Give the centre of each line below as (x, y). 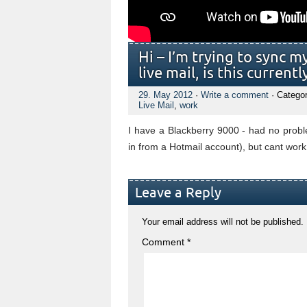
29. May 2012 (165, 95)
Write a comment (235, 95)
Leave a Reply (178, 193)
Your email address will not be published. (223, 222)
